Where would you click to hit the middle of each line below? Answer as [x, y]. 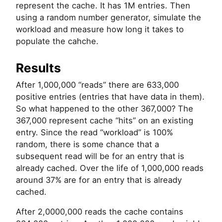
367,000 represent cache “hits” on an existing [105, 121]
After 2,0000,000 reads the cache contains [100, 212]
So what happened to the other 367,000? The [105, 109]
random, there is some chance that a [87, 144]
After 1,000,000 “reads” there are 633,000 [97, 85]
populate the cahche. [57, 41]
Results [38, 68]
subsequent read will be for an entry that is [100, 156]
